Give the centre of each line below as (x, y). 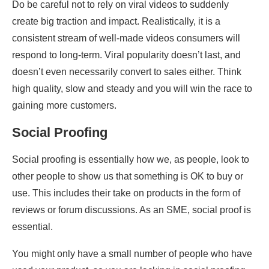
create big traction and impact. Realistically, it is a (116, 22)
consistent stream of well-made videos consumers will (126, 38)
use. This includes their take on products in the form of (126, 193)
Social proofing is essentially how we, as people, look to (131, 160)
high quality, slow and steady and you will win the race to (132, 89)
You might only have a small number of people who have (132, 254)
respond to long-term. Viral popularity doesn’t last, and (126, 55)
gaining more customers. (64, 106)
